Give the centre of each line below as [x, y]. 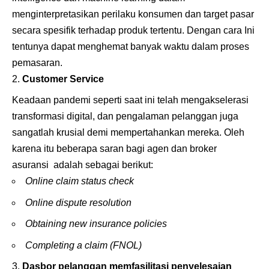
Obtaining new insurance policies [96, 224]
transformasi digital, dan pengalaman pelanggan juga [125, 116]
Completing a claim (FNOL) [85, 245]
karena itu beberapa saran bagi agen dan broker [114, 149]
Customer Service [64, 79]
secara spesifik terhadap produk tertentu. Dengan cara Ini [133, 30]
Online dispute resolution [80, 202]
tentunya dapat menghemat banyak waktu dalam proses [131, 46]
